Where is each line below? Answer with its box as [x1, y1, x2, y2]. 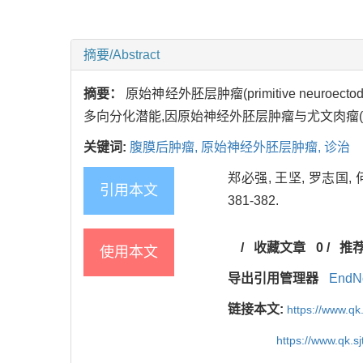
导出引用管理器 [228, 271, 318, 285]
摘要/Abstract [83, 47, 160, 62]
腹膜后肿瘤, [130, 139, 201, 154]
